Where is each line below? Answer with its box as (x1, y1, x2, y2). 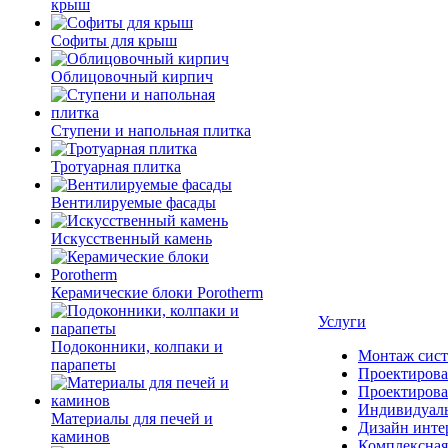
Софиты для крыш (51, 32, 177, 49)
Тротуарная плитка (51, 158, 181, 175)
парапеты (51, 356, 116, 373)
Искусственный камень (51, 230, 212, 247)
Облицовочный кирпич (51, 68, 213, 85)
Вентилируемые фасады (51, 194, 216, 211)
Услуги (318, 313, 366, 330)
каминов (51, 428, 110, 445)
